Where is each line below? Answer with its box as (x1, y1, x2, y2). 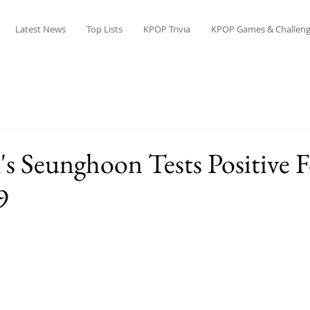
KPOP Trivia (143, 23, 190, 35)
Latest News (15, 23, 66, 35)
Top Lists (86, 23, 122, 35)
